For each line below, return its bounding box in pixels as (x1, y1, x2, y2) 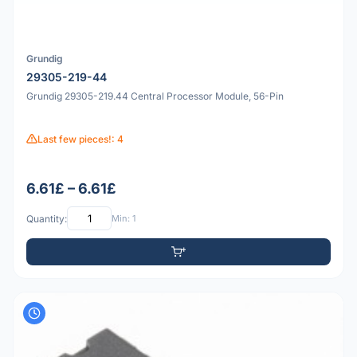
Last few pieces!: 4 (37, 132, 124, 145)
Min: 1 (112, 212, 135, 224)
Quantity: (26, 212, 67, 225)
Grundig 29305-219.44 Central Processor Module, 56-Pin (26, 89, 284, 102)
